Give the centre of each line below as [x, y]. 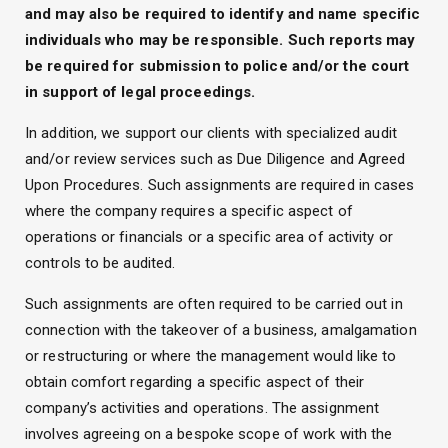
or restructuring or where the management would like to [211, 355]
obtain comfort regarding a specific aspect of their [195, 381]
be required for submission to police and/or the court [217, 65]
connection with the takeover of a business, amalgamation [221, 329]
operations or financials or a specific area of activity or [209, 236]
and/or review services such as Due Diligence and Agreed [215, 158]
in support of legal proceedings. [140, 91]
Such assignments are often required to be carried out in [214, 303]
